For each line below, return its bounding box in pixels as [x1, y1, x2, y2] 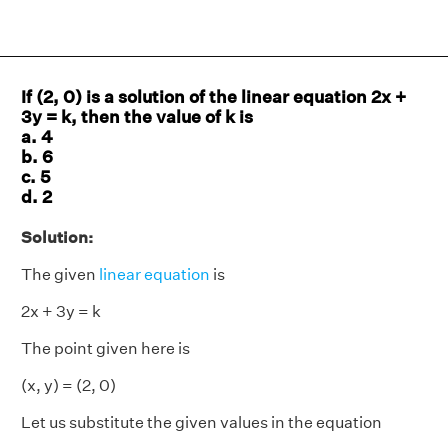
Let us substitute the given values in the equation [21, 413, 382, 432]
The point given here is [21, 339, 190, 358]
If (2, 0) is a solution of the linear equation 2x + [21, 86, 406, 107]
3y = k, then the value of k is [21, 106, 253, 127]
